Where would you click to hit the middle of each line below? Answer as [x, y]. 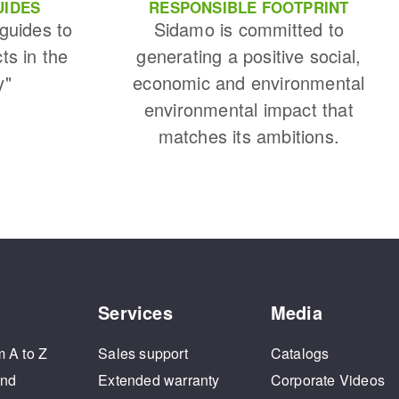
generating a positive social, [249, 56]
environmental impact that [248, 110]
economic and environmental [249, 83]
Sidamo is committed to [248, 29]
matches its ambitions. [248, 136]
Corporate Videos [327, 380]
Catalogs [300, 354]
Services [135, 313]
